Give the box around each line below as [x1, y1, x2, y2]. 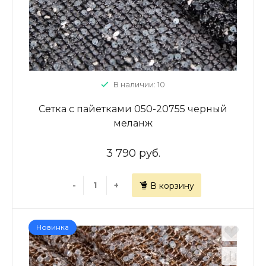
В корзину [150, 180, 194, 191]
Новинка [36, 223, 69, 232]
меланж [113, 118, 153, 129]
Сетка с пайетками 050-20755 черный [39, 103, 227, 115]
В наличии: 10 [113, 80, 165, 89]
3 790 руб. [106, 147, 160, 160]
